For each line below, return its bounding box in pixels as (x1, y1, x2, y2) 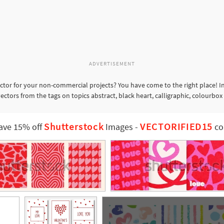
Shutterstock (43, 120, 104, 133)
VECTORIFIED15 (140, 120, 212, 133)
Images (103, 121, 133, 133)
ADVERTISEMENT (89, 60, 135, 67)
